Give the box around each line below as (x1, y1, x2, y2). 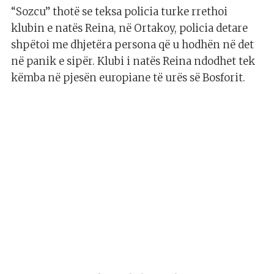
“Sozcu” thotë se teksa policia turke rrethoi (11, 5, 228, 19)
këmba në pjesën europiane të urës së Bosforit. (11, 71, 245, 85)
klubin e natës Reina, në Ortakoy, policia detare (11, 21, 248, 35)
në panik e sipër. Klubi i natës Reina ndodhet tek (11, 54, 255, 68)
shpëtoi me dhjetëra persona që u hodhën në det (11, 38, 254, 52)
